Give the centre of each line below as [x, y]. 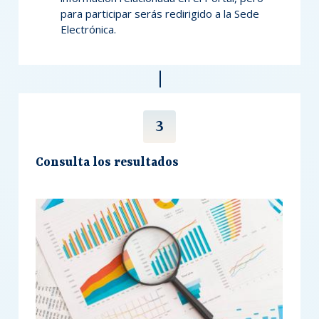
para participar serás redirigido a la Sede [160, 14]
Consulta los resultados [108, 163]
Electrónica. [89, 30]
